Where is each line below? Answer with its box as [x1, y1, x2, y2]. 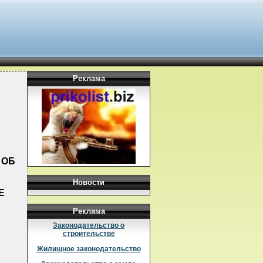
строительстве [62, 230, 115, 238]
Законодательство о [53, 221, 124, 230]
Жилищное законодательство [36, 245, 141, 253]
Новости [73, 178, 104, 187]
